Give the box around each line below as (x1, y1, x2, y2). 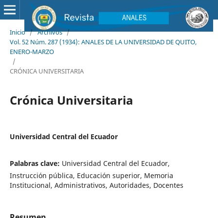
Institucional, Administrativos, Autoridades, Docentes (9, 180, 183, 190)
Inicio (9, 27, 25, 36)
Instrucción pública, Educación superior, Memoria (9, 170, 173, 180)
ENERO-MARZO (9, 47, 54, 56)
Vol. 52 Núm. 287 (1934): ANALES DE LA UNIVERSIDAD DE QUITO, (9, 37, 197, 46)
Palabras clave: (9, 158, 62, 168)
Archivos (37, 27, 62, 36)
